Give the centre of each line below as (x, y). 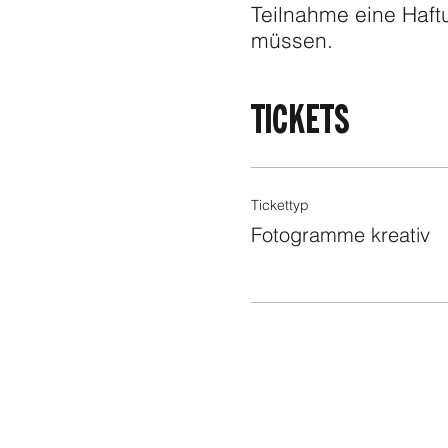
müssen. (291, 40)
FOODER (63, 108)
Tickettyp (279, 205)
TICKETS (300, 121)
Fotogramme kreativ (340, 235)
